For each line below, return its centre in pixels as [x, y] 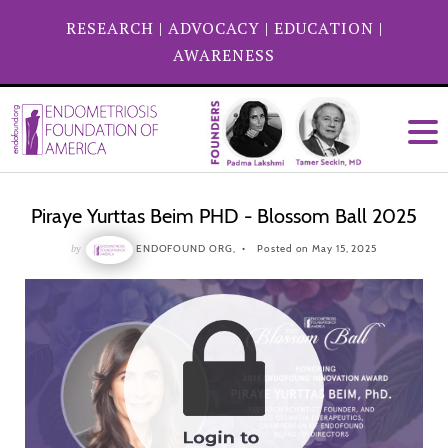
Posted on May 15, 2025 [316, 249]
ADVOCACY [213, 28]
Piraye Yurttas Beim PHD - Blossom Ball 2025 [224, 216]
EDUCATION [323, 28]
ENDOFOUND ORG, [185, 249]
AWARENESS [224, 55]
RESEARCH [109, 28]
